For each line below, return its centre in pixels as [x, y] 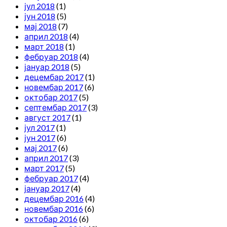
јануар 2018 [47, 67]
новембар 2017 [54, 87]
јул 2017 [40, 128]
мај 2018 [41, 26]
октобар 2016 [51, 219]
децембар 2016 [54, 199]
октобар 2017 [51, 97]
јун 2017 [40, 138]
